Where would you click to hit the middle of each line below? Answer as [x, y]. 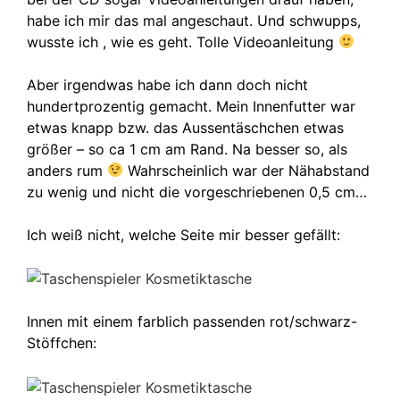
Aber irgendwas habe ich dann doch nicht [167, 84]
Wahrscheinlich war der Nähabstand [247, 170]
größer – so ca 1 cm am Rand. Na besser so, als [187, 149]
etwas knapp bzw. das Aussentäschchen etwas [185, 127]
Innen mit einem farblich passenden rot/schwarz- [192, 322]
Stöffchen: [62, 343]
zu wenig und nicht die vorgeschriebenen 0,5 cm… [197, 192]
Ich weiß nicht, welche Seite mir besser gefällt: [183, 234]
